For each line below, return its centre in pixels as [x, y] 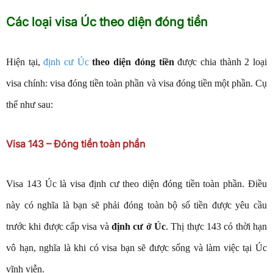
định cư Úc [66, 62]
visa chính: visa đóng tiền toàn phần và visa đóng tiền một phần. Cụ [136, 83]
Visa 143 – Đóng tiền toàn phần [76, 144]
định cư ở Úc [139, 226]
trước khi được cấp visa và [59, 226]
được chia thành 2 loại [221, 62]
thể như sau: [31, 105]
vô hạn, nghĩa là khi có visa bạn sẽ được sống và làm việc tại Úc [136, 248]
